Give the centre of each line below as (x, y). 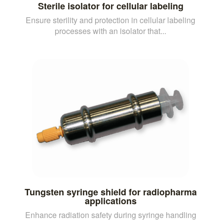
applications (110, 201)
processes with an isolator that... (110, 31)
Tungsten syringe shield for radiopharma (110, 192)
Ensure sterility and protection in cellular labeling (110, 20)
